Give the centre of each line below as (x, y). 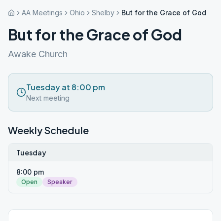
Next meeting (48, 98)
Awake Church (38, 54)
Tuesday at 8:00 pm (66, 87)
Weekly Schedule (48, 130)
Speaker (60, 182)
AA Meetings (42, 13)
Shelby (103, 13)
